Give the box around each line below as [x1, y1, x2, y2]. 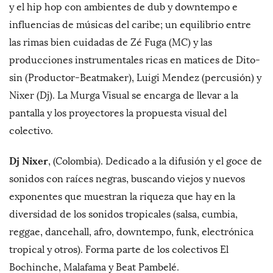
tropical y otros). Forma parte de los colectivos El [9, 244, 229, 256]
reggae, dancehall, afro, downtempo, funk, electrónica [9, 226, 253, 238]
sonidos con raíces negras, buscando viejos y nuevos [9, 173, 245, 185]
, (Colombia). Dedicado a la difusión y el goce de [48, 155, 262, 168]
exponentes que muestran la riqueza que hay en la [9, 191, 235, 203]
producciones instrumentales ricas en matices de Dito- [9, 54, 260, 66]
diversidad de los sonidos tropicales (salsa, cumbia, [9, 208, 238, 221]
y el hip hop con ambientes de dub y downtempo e [9, 1, 238, 13]
